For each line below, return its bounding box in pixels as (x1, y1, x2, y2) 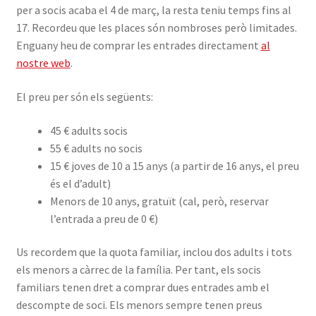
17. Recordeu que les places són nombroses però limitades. (16, 20, 297, 35)
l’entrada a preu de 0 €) (49, 211, 158, 226)
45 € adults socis (49, 123, 128, 138)
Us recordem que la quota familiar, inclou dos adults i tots (16, 245, 292, 260)
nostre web (16, 56, 71, 71)
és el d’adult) (49, 176, 111, 190)
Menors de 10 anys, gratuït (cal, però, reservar (49, 193, 269, 208)
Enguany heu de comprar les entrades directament (16, 38, 261, 53)
